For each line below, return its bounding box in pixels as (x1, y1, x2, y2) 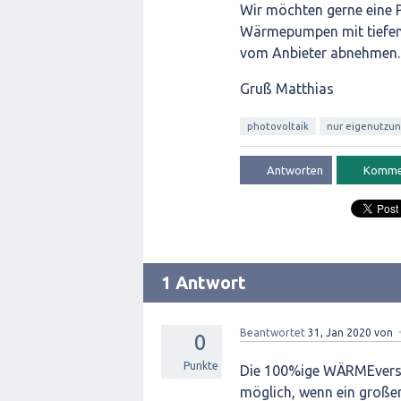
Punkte (183, 360, 218, 371)
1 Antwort (161, 272, 246, 293)
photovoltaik (247, 121, 309, 132)
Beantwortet (240, 327, 305, 338)
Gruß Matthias (240, 81, 337, 97)
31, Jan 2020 (308, 327, 371, 338)
